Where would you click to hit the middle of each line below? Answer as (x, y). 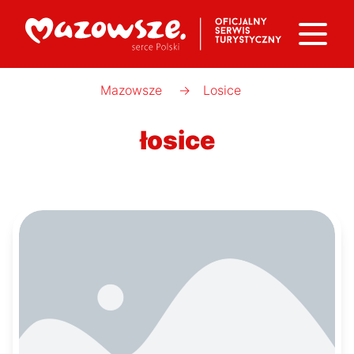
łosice (177, 140)
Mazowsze (131, 90)
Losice (222, 90)
